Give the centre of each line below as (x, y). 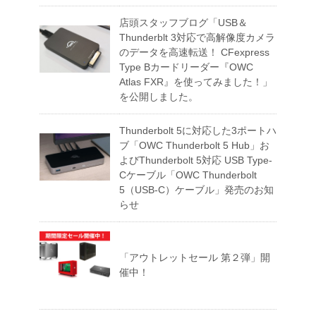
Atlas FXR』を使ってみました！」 (196, 82)
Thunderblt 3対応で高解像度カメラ (197, 38)
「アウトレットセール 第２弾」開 (195, 258)
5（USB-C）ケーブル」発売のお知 (196, 190)
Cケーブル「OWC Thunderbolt (188, 175)
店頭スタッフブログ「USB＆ (183, 23)
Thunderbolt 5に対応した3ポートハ (198, 131)
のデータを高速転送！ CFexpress (194, 53)
